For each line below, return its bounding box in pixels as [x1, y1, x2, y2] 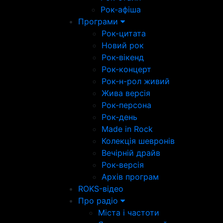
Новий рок [102, 40, 144, 50]
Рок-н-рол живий [102, 76, 170, 86]
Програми [78, 16, 120, 26]
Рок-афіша [101, 4, 141, 14]
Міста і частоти [98, 208, 159, 218]
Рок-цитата [102, 28, 146, 38]
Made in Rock [102, 124, 153, 134]
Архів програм [102, 172, 159, 182]
